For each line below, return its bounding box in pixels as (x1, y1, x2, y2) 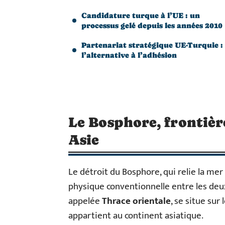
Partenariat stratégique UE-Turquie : (81, 41, 223, 49)
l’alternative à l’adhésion (81, 51, 177, 59)
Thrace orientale (102, 193, 171, 209)
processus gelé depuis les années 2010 (81, 21, 222, 30)
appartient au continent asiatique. (68, 208, 203, 223)
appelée (68, 193, 102, 209)
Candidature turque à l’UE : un (81, 11, 200, 20)
